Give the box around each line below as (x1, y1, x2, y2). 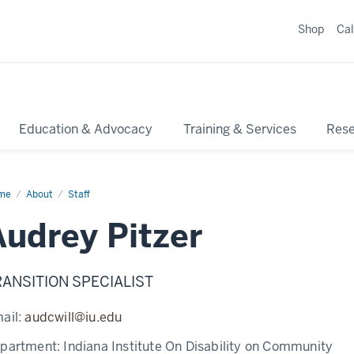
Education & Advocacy (19, 120, 153, 137)
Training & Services (183, 120, 296, 137)
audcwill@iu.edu (24, 308, 122, 326)
